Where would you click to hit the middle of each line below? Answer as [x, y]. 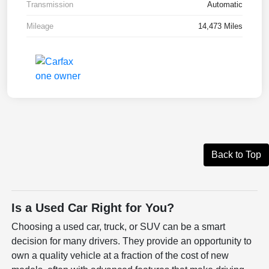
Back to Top [236, 155]
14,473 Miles [220, 26]
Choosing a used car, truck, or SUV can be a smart [119, 227]
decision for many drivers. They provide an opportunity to [132, 241]
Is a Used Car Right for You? [93, 208]
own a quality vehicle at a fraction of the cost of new [120, 255]
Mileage [40, 26]
